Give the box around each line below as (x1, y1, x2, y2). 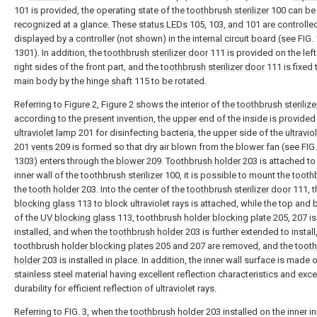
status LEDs (139, 19, 188, 30)
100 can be (269, 5, 316, 16)
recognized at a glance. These (14, 19, 139, 30)
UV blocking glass (40, 212, 115, 223)
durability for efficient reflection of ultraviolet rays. (14, 283, 217, 294)
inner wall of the (14, 170, 81, 180)
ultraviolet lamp (14, 127, 76, 138)
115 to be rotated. (132, 76, 207, 86)
